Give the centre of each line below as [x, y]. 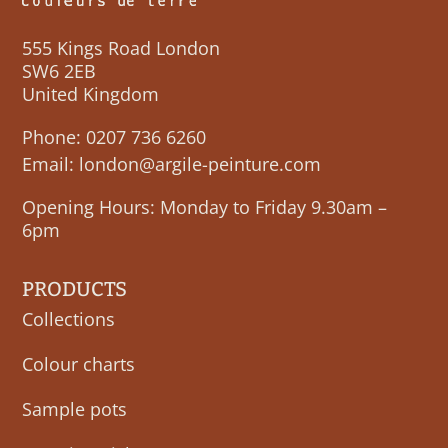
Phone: [54, 137]
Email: [51, 164]
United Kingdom [91, 94]
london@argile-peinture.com [200, 164]
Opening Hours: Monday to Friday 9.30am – [205, 207]
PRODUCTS [75, 289]
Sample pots [75, 409]
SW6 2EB [59, 71]
